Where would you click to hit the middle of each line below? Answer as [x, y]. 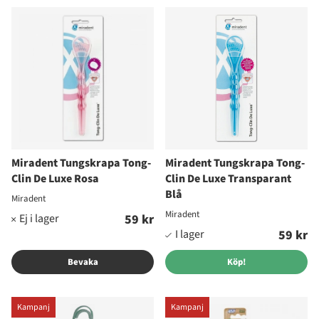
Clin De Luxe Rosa [55, 179]
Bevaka [83, 262]
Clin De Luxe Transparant [228, 179]
